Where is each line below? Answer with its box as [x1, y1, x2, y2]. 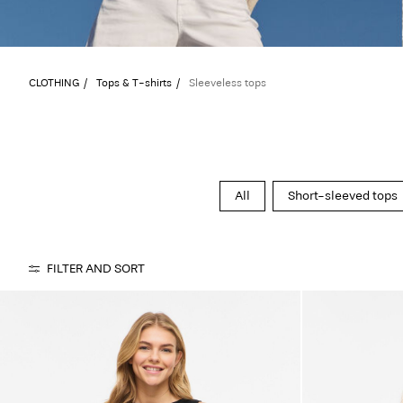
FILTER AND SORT [47, 260, 145, 276]
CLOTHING [29, 76, 79, 89]
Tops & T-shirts [96, 76, 172, 89]
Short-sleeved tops [288, 187, 398, 203]
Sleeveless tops [189, 76, 266, 89]
